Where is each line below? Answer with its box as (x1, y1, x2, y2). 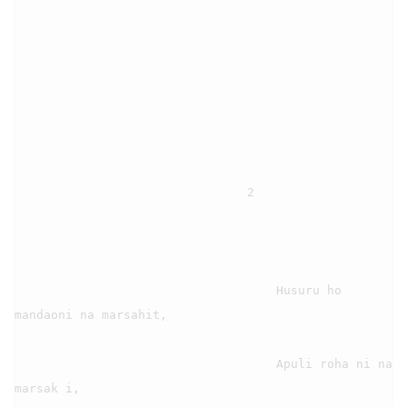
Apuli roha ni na (15, 356, 276, 371)
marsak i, (15, 381, 80, 395)
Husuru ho (15, 283, 276, 297)
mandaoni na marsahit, (15, 307, 167, 322)
